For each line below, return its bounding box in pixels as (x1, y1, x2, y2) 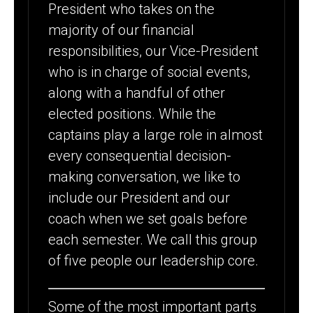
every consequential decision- (48, 147, 232, 164)
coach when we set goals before (48, 210, 248, 227)
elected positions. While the (48, 105, 217, 122)
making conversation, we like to (48, 168, 241, 185)
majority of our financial (48, 21, 195, 38)
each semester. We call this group (48, 231, 258, 248)
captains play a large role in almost (48, 126, 263, 143)
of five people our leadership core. (48, 252, 259, 269)
